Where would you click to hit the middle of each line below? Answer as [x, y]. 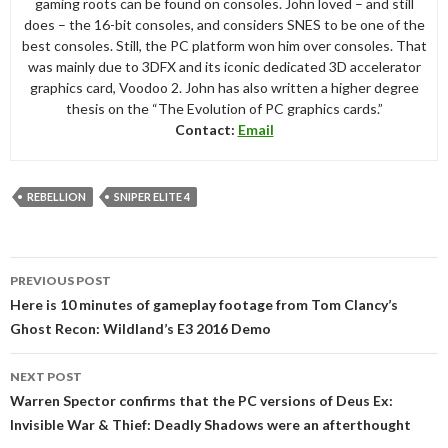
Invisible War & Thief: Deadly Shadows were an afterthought [210, 424]
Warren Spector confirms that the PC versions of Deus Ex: [201, 400]
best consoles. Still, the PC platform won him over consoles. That [224, 45]
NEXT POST [46, 376]
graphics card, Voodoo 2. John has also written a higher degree [224, 87]
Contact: [206, 129]
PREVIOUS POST [60, 280]
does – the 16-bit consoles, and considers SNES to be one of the [224, 24]
